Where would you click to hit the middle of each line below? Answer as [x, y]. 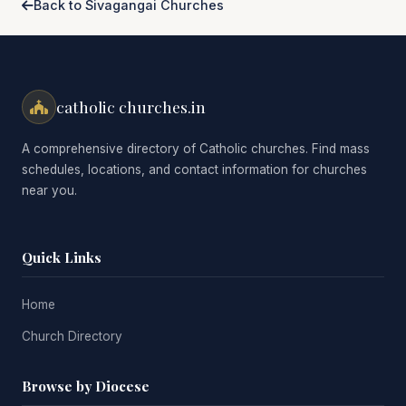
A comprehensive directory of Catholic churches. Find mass [196, 148]
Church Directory [72, 336]
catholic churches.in [131, 107]
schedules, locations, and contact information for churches [194, 169]
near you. [49, 190]
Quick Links [62, 257]
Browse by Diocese [86, 386]
